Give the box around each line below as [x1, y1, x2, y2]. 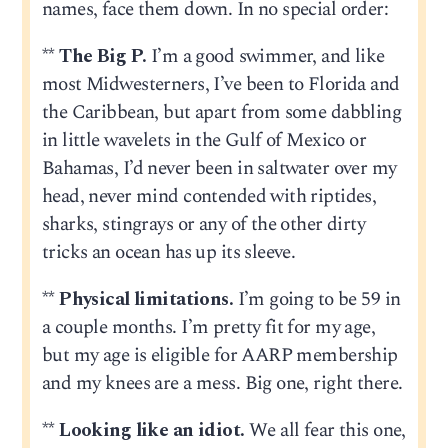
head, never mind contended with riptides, [41, 181, 377, 211]
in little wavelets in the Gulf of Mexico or [41, 125, 367, 155]
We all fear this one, [244, 416, 406, 446]
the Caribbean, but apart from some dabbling [41, 97, 402, 127]
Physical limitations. [59, 284, 234, 314]
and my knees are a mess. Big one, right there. [41, 368, 403, 398]
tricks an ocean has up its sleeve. [41, 237, 296, 267]
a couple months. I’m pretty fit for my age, [41, 312, 376, 342]
